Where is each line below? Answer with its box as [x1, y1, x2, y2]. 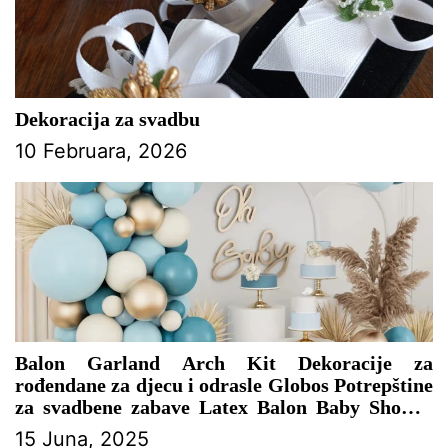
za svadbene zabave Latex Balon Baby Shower [15, 395, 433, 418]
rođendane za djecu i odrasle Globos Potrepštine [15, 373, 433, 396]
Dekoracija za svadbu [15, 107, 200, 130]
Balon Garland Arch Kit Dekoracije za [15, 351, 433, 374]
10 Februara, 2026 [15, 138, 187, 163]
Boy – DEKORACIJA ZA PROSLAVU [53, 417, 343, 440]
